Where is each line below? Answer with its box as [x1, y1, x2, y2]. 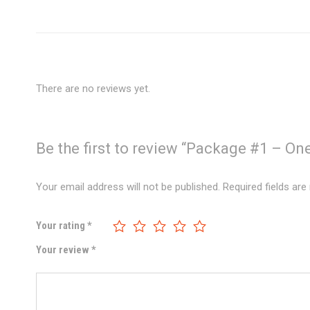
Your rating [36, 219, 87, 232]
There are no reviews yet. [36, 82, 150, 95]
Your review [36, 243, 91, 256]
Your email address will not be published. [36, 181, 220, 194]
